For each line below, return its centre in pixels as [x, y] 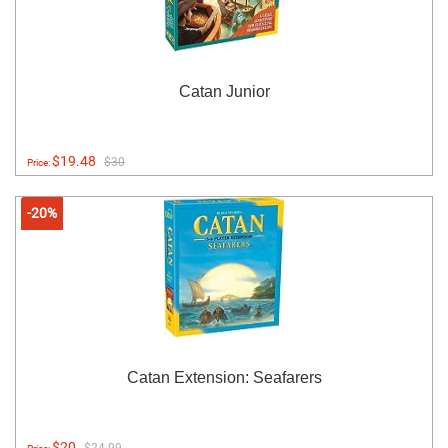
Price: [39, 163]
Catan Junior [224, 92]
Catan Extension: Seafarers [224, 378]
